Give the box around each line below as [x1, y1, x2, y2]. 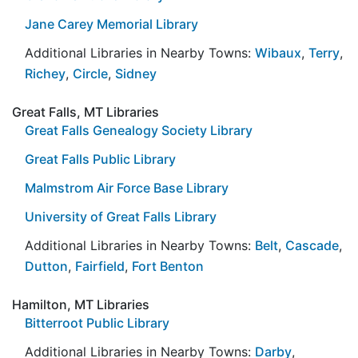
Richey [25, 65, 66, 82]
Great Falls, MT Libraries [12, 103, 159, 120]
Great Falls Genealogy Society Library [25, 121, 253, 138]
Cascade [285, 237, 339, 253]
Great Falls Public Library [25, 150, 176, 167]
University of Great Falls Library [25, 208, 217, 225]
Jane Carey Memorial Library [25, 15, 198, 32]
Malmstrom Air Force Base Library [25, 179, 229, 196]
